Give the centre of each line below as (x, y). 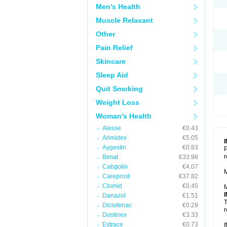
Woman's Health (124, 116)
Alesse (112, 128)
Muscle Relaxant (124, 20)
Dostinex (115, 215)
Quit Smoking (119, 89)
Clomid (112, 186)
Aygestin (114, 147)
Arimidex (115, 138)
